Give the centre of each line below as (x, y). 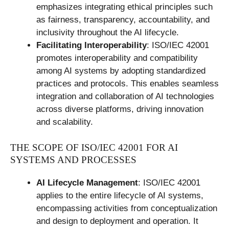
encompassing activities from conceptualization (127, 208)
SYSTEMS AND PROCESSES (73, 159)
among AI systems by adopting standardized (121, 71)
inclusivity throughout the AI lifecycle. (108, 32)
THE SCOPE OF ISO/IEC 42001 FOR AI (94, 147)
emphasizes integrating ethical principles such (124, 7)
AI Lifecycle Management (87, 182)
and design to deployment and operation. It (117, 221)
